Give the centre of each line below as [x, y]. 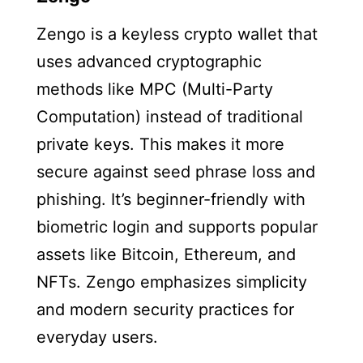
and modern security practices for [165, 309]
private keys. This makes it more [160, 144]
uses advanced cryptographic [149, 61]
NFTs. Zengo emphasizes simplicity [171, 282]
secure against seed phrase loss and [175, 171]
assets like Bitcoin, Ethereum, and [166, 254]
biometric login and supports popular [177, 226]
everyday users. [97, 337]
